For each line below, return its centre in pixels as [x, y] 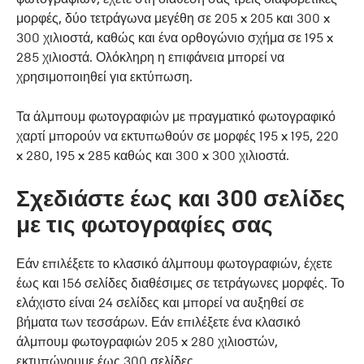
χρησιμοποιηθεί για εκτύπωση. [104, 76]
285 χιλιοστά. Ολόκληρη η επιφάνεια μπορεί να [150, 57]
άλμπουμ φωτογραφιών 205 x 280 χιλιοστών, [147, 341]
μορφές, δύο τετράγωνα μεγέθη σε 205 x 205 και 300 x [173, 18]
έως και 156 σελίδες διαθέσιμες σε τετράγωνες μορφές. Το [180, 283]
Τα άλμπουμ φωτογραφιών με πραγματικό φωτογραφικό [176, 116]
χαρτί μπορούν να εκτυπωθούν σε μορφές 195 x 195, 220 [178, 136]
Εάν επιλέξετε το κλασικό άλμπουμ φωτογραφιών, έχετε [174, 263]
